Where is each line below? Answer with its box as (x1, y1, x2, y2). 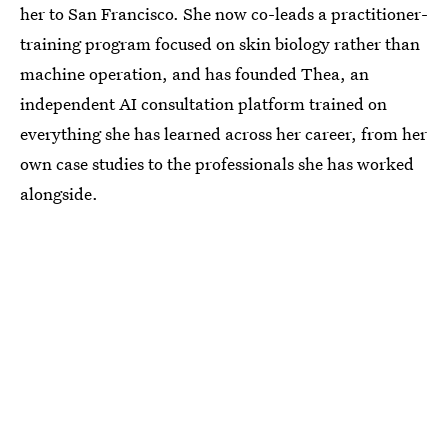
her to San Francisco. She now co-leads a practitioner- (20, 2, 428, 25)
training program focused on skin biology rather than (20, 32, 420, 55)
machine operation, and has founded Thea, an (20, 62, 369, 85)
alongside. (20, 182, 98, 205)
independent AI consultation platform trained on (20, 92, 387, 115)
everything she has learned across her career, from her (20, 122, 427, 145)
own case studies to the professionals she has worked (20, 152, 414, 175)
